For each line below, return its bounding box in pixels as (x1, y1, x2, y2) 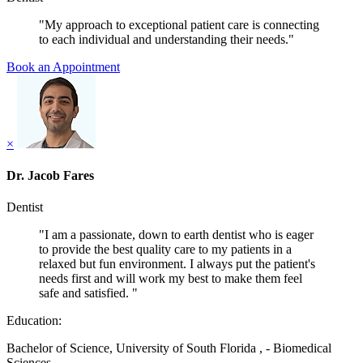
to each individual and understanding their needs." (39, 32, 294, 46)
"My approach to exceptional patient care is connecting (39, 17, 319, 32)
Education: (6, 314, 62, 328)
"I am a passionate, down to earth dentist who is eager (39, 228, 314, 242)
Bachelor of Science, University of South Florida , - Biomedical (6, 341, 331, 356)
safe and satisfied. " (39, 286, 138, 301)
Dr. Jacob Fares (6, 168, 94, 182)
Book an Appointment (6, 59, 120, 74)
